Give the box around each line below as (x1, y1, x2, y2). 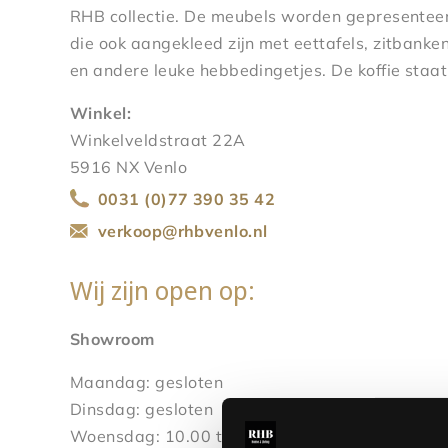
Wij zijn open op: (70, 272, 255, 309)
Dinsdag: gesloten (70, 399, 214, 420)
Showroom (70, 329, 155, 350)
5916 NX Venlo (70, 156, 188, 177)
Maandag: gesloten (70, 372, 224, 393)
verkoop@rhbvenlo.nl (97, 221, 268, 242)
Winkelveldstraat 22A (70, 129, 246, 150)
